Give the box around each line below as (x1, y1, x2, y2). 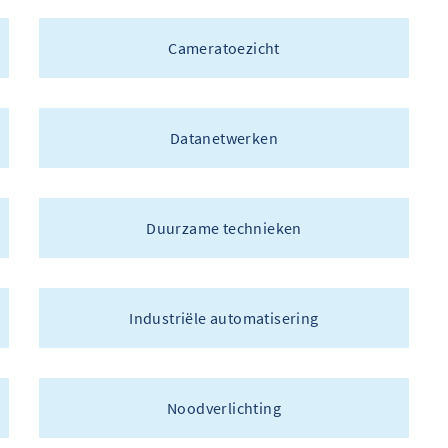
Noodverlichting (167, 398, 281, 419)
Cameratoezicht (168, 38, 280, 59)
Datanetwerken (169, 128, 279, 149)
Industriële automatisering (129, 308, 319, 329)
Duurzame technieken (146, 218, 302, 239)
